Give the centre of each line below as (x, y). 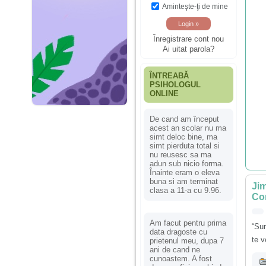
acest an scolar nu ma (188, 128)
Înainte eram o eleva (185, 172)
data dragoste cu (178, 232)
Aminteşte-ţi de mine (195, 6)
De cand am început (184, 119)
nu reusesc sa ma (180, 154)
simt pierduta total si (185, 145)
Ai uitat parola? (189, 49)
